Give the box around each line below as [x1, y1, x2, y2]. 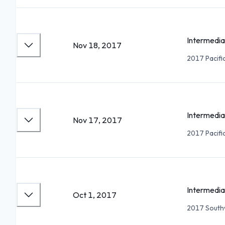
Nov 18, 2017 [73, 40, 122, 50]
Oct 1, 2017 [73, 190, 117, 200]
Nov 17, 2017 [73, 115, 122, 125]
